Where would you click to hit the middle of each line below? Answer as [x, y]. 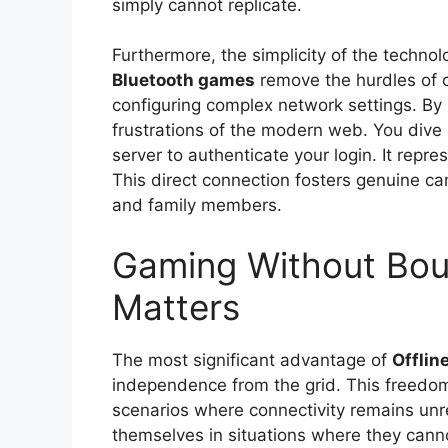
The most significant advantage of [252, 359]
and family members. [197, 205]
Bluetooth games [183, 80]
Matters [176, 306]
